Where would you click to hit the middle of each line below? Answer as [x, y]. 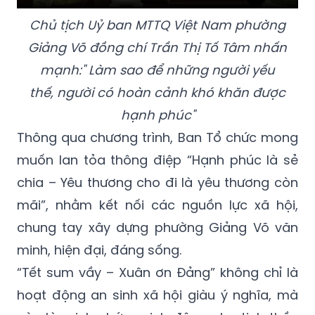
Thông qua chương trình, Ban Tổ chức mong [157, 138]
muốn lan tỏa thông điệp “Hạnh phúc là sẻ [157, 160]
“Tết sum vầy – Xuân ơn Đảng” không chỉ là [157, 273]
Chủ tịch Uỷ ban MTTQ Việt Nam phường [157, 25]
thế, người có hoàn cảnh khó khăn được [157, 93]
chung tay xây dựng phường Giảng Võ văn [157, 228]
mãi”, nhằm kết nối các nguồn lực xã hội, [157, 205]
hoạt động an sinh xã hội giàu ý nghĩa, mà [157, 295]
